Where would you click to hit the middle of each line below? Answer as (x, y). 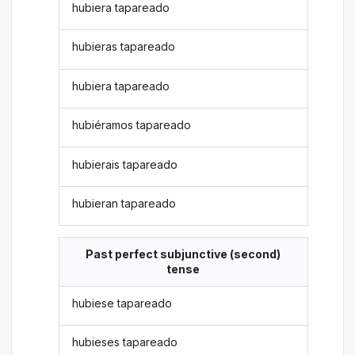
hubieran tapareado (124, 203)
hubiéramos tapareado (132, 125)
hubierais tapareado (125, 164)
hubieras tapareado (124, 47)
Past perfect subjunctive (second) (183, 254)
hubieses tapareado (125, 342)
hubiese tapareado (122, 303)
